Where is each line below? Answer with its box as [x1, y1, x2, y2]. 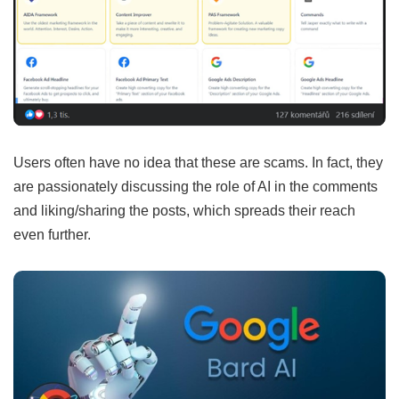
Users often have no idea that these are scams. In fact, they [13, 153, 383, 170]
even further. [13, 225, 91, 242]
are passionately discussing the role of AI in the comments [13, 177, 378, 194]
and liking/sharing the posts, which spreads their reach [13, 201, 355, 218]
